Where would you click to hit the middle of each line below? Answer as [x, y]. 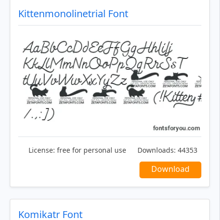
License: [42, 150]
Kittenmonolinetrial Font [73, 14]
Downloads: [157, 150]
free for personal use [91, 150]
